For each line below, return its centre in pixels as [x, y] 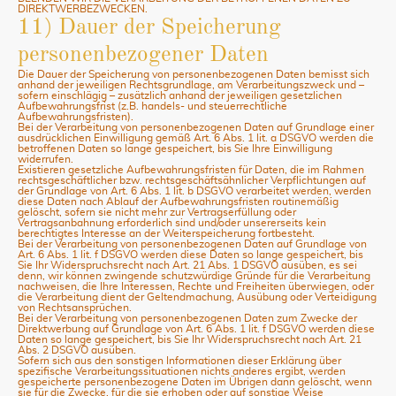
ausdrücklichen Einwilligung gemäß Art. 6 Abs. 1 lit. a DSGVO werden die [196, 138]
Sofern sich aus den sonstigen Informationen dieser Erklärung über [179, 361]
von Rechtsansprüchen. [75, 308]
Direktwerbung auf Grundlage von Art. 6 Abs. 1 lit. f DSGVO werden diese [196, 329]
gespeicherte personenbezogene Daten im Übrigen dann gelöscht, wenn [195, 382]
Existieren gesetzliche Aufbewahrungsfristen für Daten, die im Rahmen [191, 170]
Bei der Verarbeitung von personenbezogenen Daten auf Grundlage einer [196, 127]
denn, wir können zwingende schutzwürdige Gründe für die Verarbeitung [194, 276]
